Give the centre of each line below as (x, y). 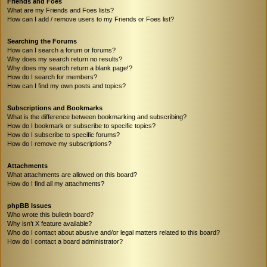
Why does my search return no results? (65, 59)
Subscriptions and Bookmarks (55, 108)
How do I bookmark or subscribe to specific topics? (81, 125)
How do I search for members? (52, 77)
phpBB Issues (29, 205)
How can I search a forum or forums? (61, 50)
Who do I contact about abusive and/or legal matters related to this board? (114, 232)
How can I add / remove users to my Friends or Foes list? (91, 19)
